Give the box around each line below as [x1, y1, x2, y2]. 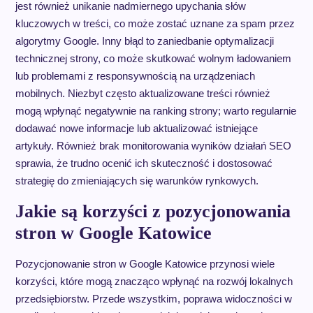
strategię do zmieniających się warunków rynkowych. [15, 175, 259, 187]
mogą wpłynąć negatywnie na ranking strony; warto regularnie [15, 105, 296, 117]
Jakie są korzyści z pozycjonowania [15, 201, 291, 222]
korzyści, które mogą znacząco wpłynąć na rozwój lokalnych [15, 275, 293, 288]
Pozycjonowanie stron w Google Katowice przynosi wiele [15, 258, 275, 270]
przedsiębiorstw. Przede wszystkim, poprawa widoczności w [15, 293, 292, 305]
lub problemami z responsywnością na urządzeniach [15, 70, 255, 82]
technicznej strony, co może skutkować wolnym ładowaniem [15, 52, 291, 65]
